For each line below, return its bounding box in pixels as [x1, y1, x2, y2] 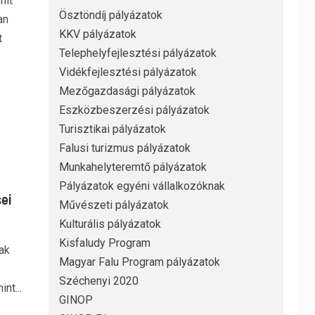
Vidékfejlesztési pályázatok [58, 65, 197, 79]
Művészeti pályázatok [58, 198, 169, 212]
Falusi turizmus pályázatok [58, 141, 191, 155]
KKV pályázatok [58, 27, 136, 41]
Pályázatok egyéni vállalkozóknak [58, 179, 225, 193]
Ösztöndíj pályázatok [58, 8, 162, 22]
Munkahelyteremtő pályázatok [58, 160, 207, 174]
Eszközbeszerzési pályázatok [58, 103, 210, 117]
